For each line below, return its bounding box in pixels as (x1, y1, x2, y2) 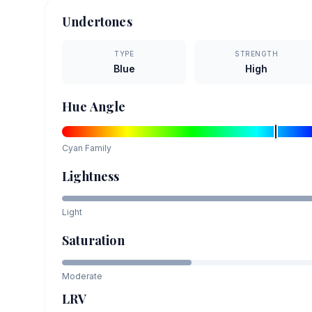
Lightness (62, 167, 120, 185)
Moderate (62, 270, 102, 281)
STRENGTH (235, 49, 279, 58)
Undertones (62, 13, 132, 30)
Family (83, 142, 111, 153)
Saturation (62, 231, 125, 249)
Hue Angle (62, 97, 126, 115)
